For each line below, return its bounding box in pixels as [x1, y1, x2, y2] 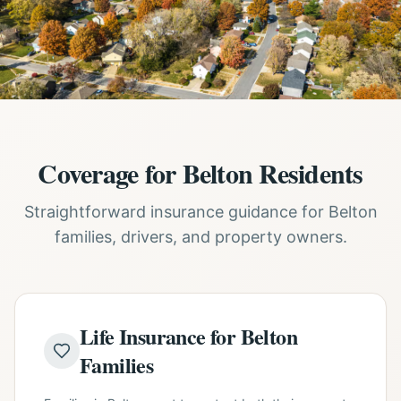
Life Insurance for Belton [80, 320, 297, 352]
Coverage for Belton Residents [38, 153, 363, 192]
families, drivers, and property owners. [54, 227, 347, 246]
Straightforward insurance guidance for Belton [23, 202, 378, 221]
